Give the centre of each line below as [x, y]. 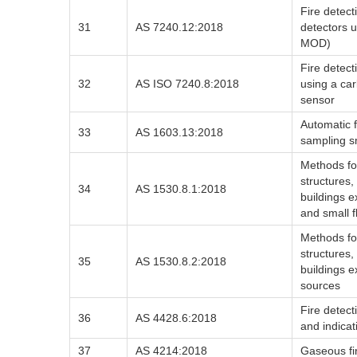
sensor [318, 100]
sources [320, 285]
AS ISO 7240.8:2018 [187, 84]
